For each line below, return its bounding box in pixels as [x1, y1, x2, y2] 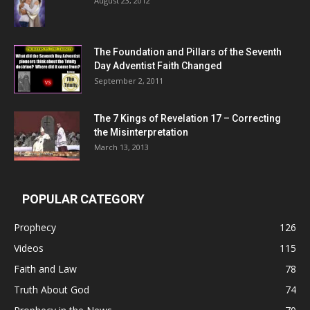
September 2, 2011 [94, 75, 163, 86]
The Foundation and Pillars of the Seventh [94, 46, 282, 58]
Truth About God [14, 283, 89, 297]
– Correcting [221, 113, 281, 125]
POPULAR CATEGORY [22, 192, 145, 207]
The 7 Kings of [94, 113, 161, 125]
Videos [14, 241, 44, 255]
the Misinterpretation [94, 127, 188, 138]
